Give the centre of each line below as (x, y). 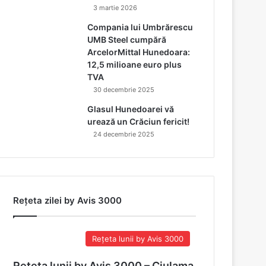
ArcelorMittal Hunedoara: (139, 52)
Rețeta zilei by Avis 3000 (68, 200)
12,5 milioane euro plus (135, 64)
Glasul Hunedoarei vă (131, 109)
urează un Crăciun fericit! (139, 121)
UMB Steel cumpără (127, 39)
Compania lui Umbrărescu (140, 27)
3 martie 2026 (115, 7)
